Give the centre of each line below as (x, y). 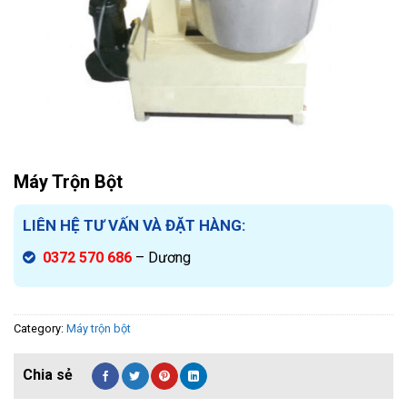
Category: (40, 328)
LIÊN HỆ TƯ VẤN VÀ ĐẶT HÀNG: (134, 226)
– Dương (163, 257)
